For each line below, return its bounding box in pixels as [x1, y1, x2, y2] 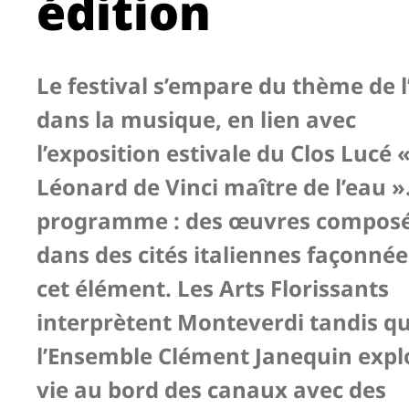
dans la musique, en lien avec [37, 104, 356, 134]
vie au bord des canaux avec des [37, 374, 386, 404]
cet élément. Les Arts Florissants [37, 273, 389, 303]
